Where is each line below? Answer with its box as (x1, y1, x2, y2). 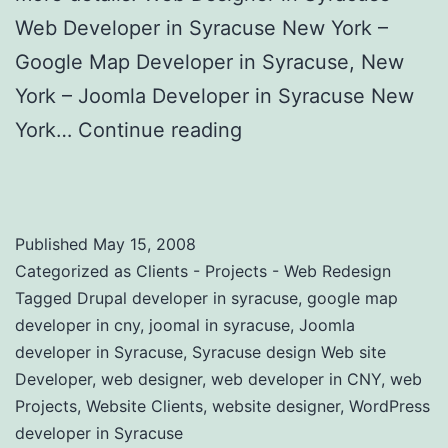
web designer (101, 369, 202, 390)
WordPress (349, 396, 430, 417)
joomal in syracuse (149, 315, 290, 336)
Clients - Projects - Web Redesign (136, 261, 391, 282)
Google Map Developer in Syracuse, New (15, 50, 404, 75)
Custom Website (247, 118, 402, 143)
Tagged (15, 288, 77, 309)
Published (15, 234, 93, 255)
